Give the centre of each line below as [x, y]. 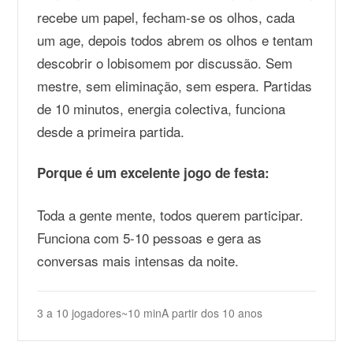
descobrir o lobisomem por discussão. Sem [165, 63]
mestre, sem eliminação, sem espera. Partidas [175, 85]
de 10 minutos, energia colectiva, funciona [162, 108]
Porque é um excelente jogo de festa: [154, 173]
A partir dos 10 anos [212, 313]
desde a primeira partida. [111, 131]
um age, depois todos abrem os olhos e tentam [175, 40]
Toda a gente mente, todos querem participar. [171, 215]
